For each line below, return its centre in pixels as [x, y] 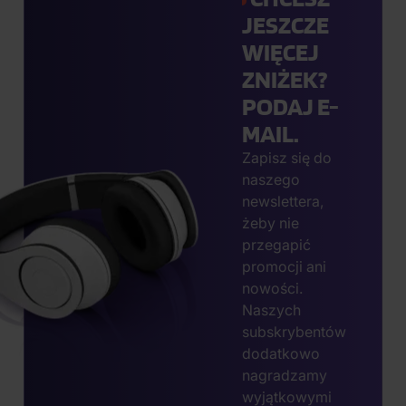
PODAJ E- [290, 106]
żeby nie [271, 222]
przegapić [276, 244]
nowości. [272, 288]
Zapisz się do [287, 157]
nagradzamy [285, 375]
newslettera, [283, 201]
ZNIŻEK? [285, 78]
